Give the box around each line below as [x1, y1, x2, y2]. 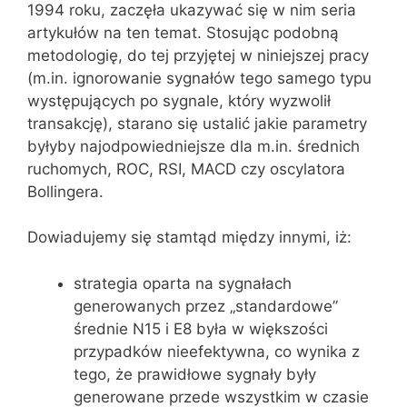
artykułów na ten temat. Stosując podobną [27, 23, 339, 42]
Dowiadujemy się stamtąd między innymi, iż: [27, 228, 352, 246]
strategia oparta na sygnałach [74, 273, 292, 293]
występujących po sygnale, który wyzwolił [27, 91, 331, 110]
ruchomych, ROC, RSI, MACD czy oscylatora [27, 159, 345, 178]
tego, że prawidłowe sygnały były [74, 364, 316, 383]
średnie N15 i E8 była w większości [74, 319, 328, 338]
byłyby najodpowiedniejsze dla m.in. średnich [27, 136, 360, 155]
